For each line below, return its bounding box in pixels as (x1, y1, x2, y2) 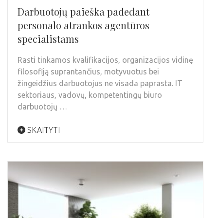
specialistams (18, 32, 79, 45)
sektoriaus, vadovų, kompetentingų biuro (18, 90, 162, 99)
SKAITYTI (25, 125, 60, 134)
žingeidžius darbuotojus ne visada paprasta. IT (18, 78, 182, 88)
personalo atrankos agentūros (18, 18, 149, 32)
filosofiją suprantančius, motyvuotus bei (18, 67, 159, 76)
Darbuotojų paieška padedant (18, 4, 149, 18)
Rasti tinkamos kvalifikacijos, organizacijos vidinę (18, 55, 193, 64)
